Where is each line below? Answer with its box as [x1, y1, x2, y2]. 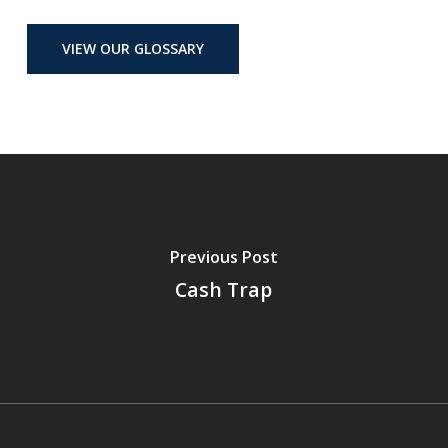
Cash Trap [175, 275, 273, 303]
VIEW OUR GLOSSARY [61, 39, 204, 58]
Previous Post [169, 245, 278, 268]
